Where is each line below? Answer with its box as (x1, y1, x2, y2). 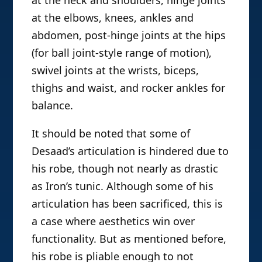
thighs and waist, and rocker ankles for (32, 81, 226, 95)
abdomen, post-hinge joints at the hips (32, 28, 226, 43)
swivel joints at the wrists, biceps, (32, 63, 199, 78)
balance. (32, 98, 74, 113)
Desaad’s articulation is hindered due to (32, 144, 229, 158)
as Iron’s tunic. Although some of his (32, 179, 214, 194)
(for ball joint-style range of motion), (32, 46, 212, 60)
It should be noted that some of (32, 126, 191, 141)
